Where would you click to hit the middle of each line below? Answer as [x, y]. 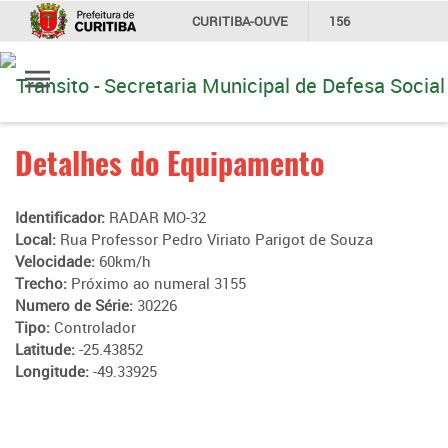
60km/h [125, 261]
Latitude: [47, 349]
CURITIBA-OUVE [240, 21]
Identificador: [62, 217]
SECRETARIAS [359, 61]
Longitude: [54, 371]
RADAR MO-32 [157, 217]
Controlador [95, 327]
